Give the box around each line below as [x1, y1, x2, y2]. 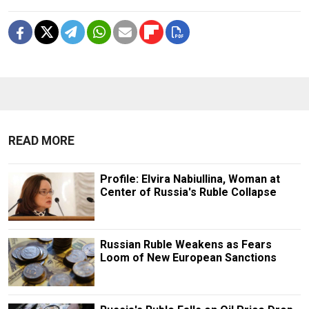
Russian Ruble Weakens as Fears [99, 237, 272, 251]
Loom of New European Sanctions [99, 250, 277, 264]
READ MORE [8, 133, 74, 148]
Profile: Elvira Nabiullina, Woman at [99, 172, 280, 186]
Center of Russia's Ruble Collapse [99, 185, 277, 199]
